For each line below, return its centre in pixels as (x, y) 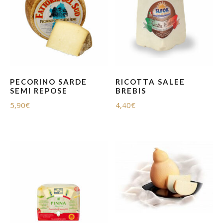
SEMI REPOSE (39, 91)
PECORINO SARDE (49, 82)
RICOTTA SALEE (151, 82)
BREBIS (131, 91)
